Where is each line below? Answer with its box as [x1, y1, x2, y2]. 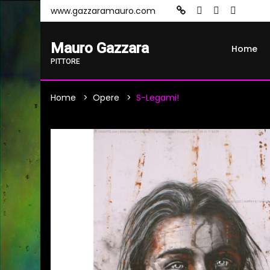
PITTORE [51, 57, 80, 66]
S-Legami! [136, 92, 179, 104]
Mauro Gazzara [51, 40, 149, 57]
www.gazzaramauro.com [51, 5, 155, 17]
